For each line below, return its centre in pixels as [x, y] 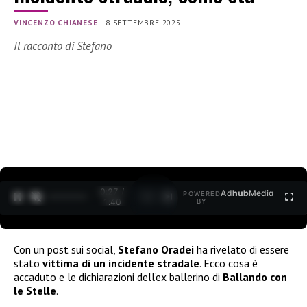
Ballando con [255, 277]
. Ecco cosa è [229, 263]
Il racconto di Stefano [63, 46]
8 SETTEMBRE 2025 [143, 23]
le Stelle [35, 290]
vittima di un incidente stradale [121, 263]
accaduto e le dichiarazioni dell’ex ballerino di [118, 277]
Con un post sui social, [66, 249]
